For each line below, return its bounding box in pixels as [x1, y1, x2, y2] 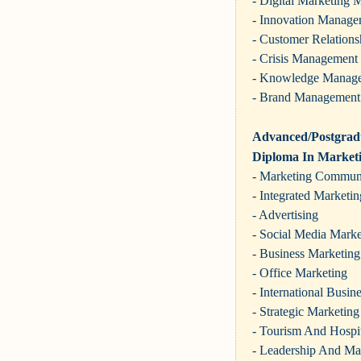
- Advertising [252, 207, 318, 222]
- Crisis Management [252, 51, 358, 65]
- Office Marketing [252, 265, 347, 280]
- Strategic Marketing [252, 304, 359, 318]
